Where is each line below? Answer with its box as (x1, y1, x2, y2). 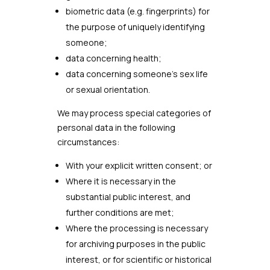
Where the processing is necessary (65, 222, 208, 234)
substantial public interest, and (65, 191, 190, 202)
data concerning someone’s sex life (65, 68, 208, 80)
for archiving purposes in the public (65, 238, 206, 250)
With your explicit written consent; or (65, 160, 212, 171)
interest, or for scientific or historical (65, 254, 212, 265)
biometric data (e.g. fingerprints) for (65, 5, 210, 17)
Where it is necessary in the (65, 175, 176, 187)
